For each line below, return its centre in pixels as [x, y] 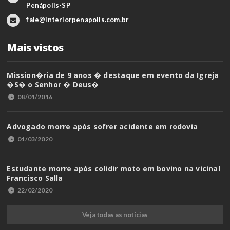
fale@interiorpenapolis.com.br [78, 19]
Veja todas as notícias [115, 214]
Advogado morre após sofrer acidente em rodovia [102, 126]
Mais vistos [35, 47]
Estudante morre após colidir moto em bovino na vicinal [113, 168]
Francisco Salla [35, 178]
